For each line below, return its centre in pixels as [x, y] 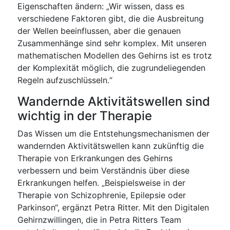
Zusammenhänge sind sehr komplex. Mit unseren [112, 43]
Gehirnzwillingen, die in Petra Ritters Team [99, 219]
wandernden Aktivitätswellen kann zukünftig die [110, 146]
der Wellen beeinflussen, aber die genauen [99, 31]
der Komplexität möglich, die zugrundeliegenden [111, 68]
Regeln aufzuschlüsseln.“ [65, 80]
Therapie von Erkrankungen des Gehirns [95, 158]
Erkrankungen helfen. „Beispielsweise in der [101, 183]
